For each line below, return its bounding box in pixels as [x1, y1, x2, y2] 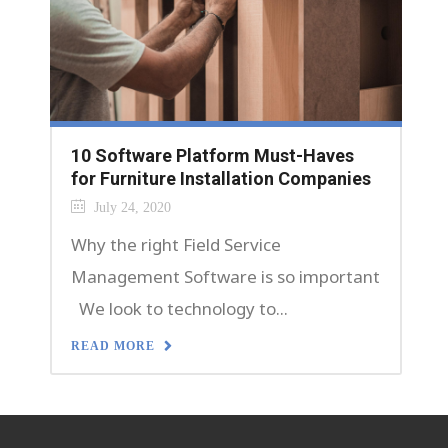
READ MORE [71, 338, 155, 353]
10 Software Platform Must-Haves [71, 144, 354, 166]
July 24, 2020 [90, 199, 171, 215]
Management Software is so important [71, 264, 380, 288]
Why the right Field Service [71, 232, 281, 256]
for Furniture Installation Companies [71, 167, 371, 189]
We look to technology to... [71, 296, 288, 320]
